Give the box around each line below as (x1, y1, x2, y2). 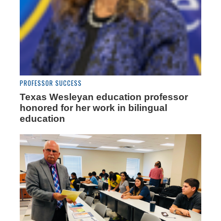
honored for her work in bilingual (20, 102, 167, 113)
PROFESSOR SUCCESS (20, 78, 82, 88)
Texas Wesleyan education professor (20, 91, 188, 102)
